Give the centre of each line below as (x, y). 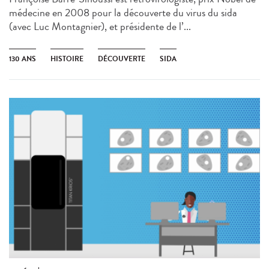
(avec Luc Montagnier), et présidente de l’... (100, 26)
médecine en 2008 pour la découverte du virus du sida (123, 12)
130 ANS (23, 59)
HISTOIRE (67, 59)
